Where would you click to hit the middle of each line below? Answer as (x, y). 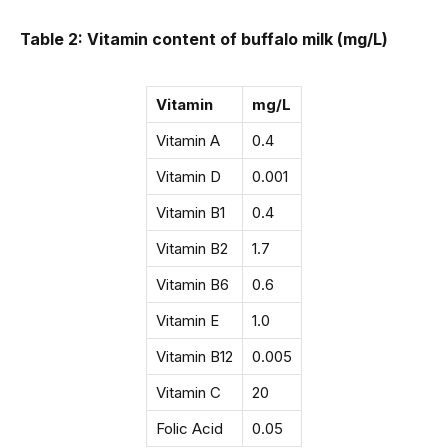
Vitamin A (188, 141)
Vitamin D (188, 177)
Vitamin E (187, 321)
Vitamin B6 (192, 285)
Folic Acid (189, 429)
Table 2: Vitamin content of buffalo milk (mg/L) (204, 40)
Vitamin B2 (192, 249)
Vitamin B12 (194, 357)
